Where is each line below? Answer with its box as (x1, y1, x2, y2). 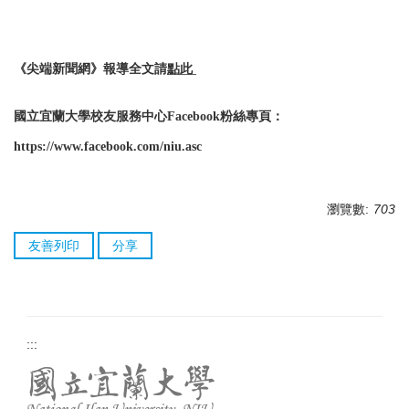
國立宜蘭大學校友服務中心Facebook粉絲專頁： (14, 109, 284, 123)
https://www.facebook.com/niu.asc (14, 139, 202, 153)
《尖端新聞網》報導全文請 (14, 62, 167, 76)
